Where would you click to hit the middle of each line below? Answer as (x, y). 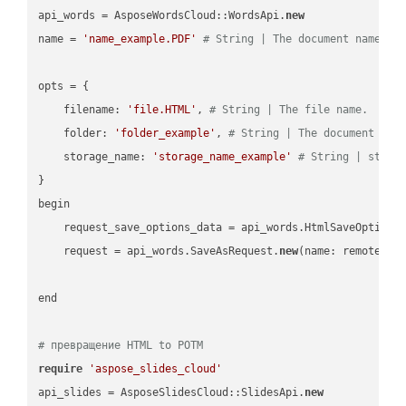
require (61, 368)
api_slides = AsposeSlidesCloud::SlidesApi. (172, 392)
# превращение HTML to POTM (121, 345)
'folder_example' (165, 133)
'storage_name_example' (222, 156)
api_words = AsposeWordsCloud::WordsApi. (162, 15)
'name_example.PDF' (140, 39)
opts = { (67, 86)
